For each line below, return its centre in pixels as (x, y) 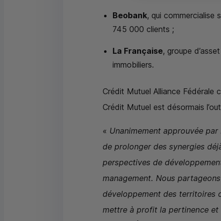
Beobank (130, 15)
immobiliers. (133, 64)
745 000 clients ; (143, 29)
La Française (138, 51)
